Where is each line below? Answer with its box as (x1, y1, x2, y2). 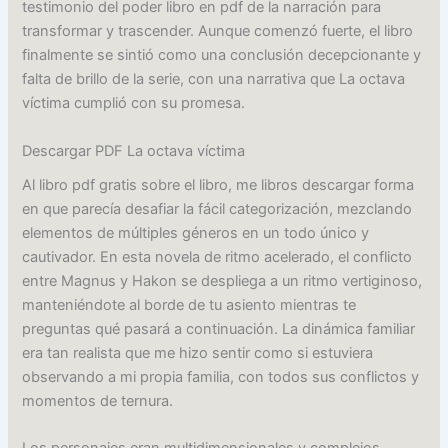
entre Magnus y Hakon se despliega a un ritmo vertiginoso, (22, 271, 423, 290)
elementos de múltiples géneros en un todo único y (22, 223, 370, 242)
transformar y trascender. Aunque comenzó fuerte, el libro (22, 22, 414, 41)
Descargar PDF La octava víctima (22, 141, 246, 160)
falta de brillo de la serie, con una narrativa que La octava (22, 70, 406, 89)
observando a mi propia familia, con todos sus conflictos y (22, 367, 420, 386)
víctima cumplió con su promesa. (22, 94, 246, 113)
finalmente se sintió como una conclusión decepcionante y (22, 46, 422, 65)
